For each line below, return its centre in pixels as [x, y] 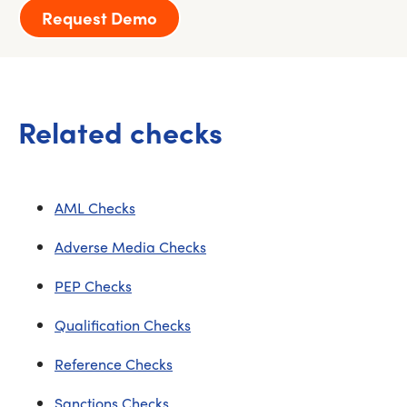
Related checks [120, 132]
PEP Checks [93, 286]
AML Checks [95, 208]
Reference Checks [114, 364]
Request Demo [99, 18]
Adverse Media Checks [130, 247]
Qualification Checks [123, 325]
